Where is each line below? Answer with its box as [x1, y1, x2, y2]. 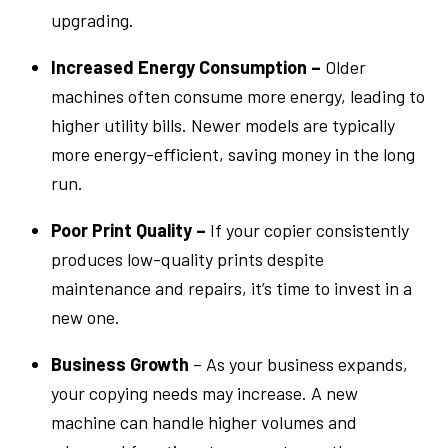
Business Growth [51, 352, 190, 375]
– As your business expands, [189, 352, 409, 375]
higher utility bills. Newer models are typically [51, 113, 396, 136]
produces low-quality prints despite [51, 247, 325, 270]
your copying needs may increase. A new [51, 381, 359, 404]
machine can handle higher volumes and [51, 410, 358, 433]
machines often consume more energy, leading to [51, 84, 426, 107]
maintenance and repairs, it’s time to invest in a [51, 276, 413, 299]
